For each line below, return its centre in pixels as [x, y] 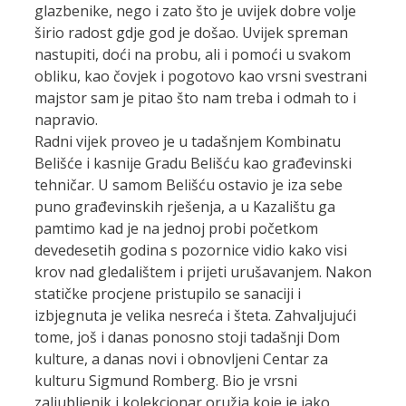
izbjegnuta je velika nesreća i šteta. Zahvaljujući [195, 315]
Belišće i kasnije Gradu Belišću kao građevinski [193, 163]
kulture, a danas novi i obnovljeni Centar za [181, 358]
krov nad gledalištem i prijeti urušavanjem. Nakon [203, 271]
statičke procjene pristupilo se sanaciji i [168, 293]
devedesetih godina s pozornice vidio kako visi [191, 250]
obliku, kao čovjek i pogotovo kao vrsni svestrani [201, 76]
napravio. [66, 119]
